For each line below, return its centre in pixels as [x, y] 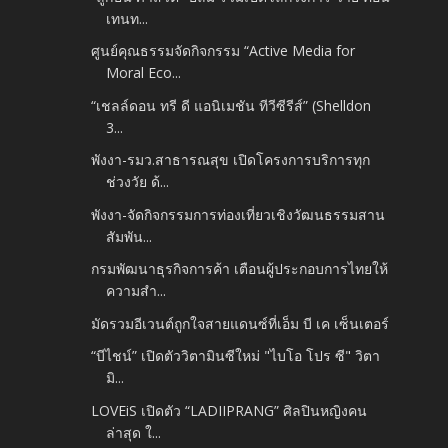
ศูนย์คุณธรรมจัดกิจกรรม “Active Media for [223, 51]
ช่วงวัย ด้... [138, 182]
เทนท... [127, 18]
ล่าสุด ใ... [134, 432]
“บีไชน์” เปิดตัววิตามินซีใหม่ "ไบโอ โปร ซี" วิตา [236, 356]
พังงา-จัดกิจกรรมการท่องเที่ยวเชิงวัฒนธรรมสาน [238, 214]
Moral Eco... [144, 73]
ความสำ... [136, 291]
